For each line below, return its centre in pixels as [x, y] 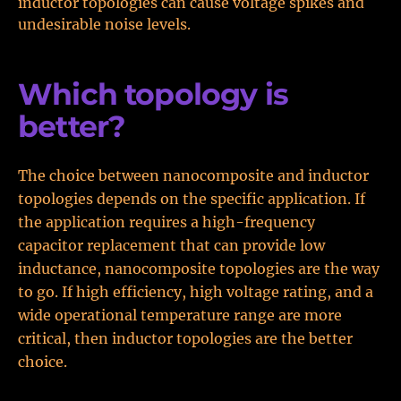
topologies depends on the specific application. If [192, 199]
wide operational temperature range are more [180, 315]
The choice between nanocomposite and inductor [193, 175]
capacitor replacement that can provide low [171, 245]
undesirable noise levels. [104, 24]
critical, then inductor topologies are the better [185, 338]
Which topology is [153, 94]
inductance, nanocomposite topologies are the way [199, 269]
